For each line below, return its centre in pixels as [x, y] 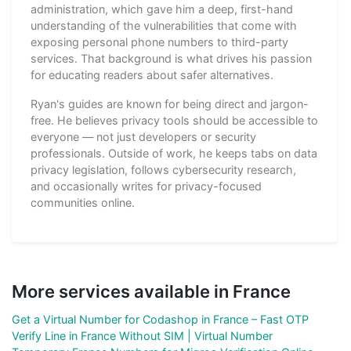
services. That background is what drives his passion [171, 58]
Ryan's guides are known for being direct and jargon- [170, 103]
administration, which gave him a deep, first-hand [162, 9]
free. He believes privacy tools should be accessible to [174, 120]
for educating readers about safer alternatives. [152, 74]
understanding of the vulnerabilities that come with [164, 25]
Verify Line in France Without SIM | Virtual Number [142, 335]
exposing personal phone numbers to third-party [159, 42]
